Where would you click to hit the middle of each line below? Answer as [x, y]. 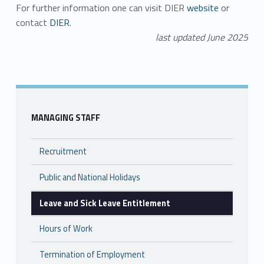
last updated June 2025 [202, 37]
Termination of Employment [93, 255]
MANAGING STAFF [65, 118]
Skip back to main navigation [36, 62]
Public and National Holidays [90, 177]
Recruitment [63, 151]
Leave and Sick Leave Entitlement [105, 203]
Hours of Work [66, 229]
